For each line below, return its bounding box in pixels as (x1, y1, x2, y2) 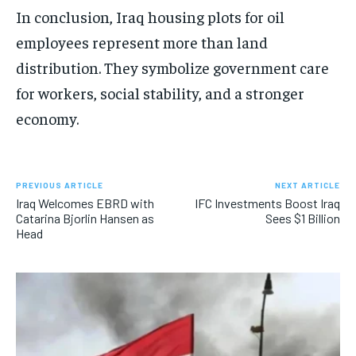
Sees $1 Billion (265, 211, 340, 226)
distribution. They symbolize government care (16, 57, 329, 78)
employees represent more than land (16, 32, 268, 52)
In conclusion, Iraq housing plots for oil (16, 6, 284, 27)
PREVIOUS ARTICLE (16, 180, 103, 191)
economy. (16, 108, 79, 129)
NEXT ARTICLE (274, 180, 340, 191)
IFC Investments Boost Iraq (194, 195, 340, 211)
